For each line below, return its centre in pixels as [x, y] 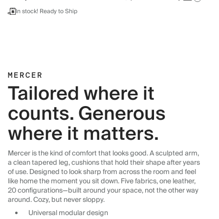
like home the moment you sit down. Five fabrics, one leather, [102, 181]
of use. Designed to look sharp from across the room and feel [102, 172]
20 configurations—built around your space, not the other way [103, 191]
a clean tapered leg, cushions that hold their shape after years [104, 163]
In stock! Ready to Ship [47, 11]
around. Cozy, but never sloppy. [56, 200]
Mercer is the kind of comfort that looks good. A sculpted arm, [103, 153]
